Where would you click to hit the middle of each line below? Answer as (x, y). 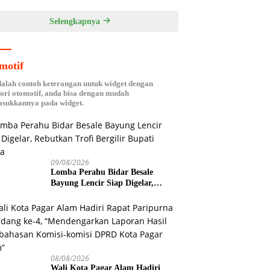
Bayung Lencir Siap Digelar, (102, 183)
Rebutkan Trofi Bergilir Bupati (108, 193)
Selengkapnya (76, 21)
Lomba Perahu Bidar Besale (102, 172)
